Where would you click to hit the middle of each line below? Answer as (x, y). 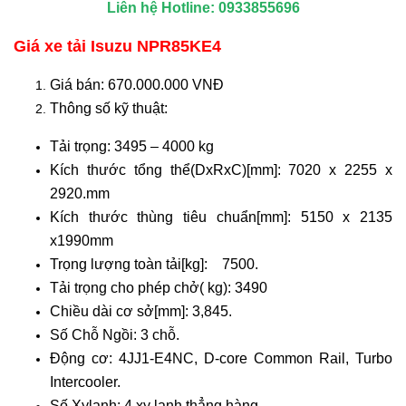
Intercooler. (85, 382)
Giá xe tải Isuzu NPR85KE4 (117, 46)
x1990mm (82, 240)
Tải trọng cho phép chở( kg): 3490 (159, 287)
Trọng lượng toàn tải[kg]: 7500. (154, 264)
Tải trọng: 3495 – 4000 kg (132, 146)
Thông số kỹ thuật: (111, 108)
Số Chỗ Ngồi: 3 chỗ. (115, 334)
